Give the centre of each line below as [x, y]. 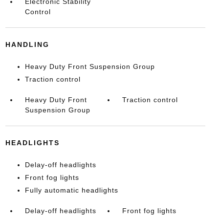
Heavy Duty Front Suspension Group [90, 66]
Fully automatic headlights [71, 190]
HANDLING [27, 44]
